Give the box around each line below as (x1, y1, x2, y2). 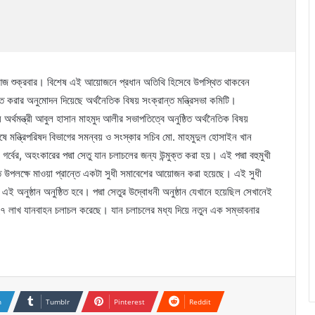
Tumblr (46, 297, 70, 307)
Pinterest (114, 297, 145, 307)
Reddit (189, 297, 211, 307)
